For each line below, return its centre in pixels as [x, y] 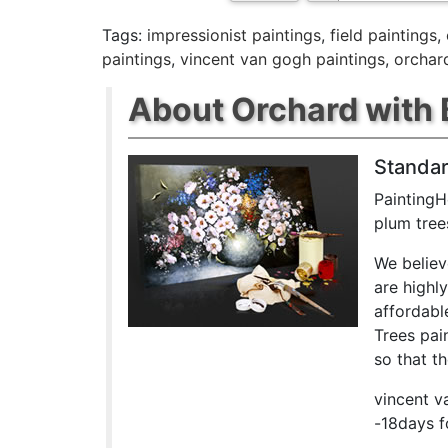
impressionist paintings [234, 34]
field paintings [383, 34]
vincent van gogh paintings [282, 58]
